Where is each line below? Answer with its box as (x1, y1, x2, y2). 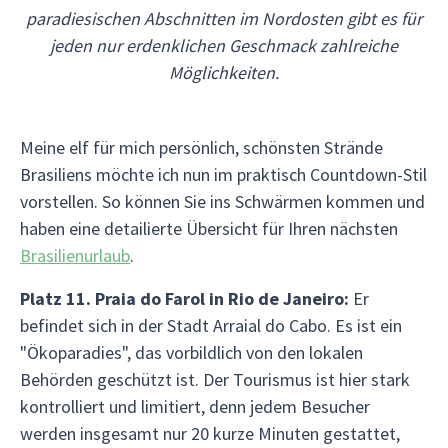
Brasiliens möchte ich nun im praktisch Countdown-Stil (20, 163, 427, 186)
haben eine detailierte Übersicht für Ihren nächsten (20, 217, 402, 240)
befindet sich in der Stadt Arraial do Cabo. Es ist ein (20, 314, 402, 337)
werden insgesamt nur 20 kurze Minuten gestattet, (20, 422, 400, 445)
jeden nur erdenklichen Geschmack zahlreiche (50, 34, 398, 57)
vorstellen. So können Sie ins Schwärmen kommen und (20, 190, 425, 213)
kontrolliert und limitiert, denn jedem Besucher (20, 395, 370, 418)
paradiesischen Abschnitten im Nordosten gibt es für (26, 7, 422, 30)
